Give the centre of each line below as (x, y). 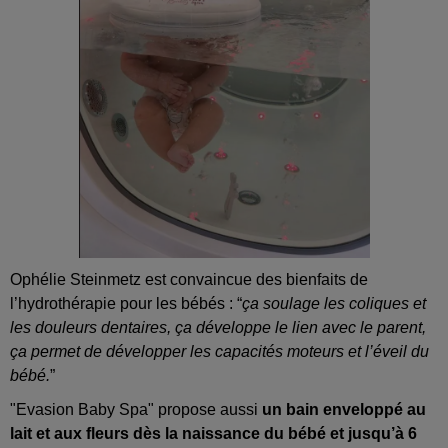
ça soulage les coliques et (334, 304)
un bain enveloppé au (344, 410)
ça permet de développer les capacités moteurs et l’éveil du (219, 352)
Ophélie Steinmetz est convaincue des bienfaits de (189, 280)
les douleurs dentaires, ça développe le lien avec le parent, (218, 328)
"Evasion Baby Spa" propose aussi (136, 410)
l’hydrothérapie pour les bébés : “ (126, 304)
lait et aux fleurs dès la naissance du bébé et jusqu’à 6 (213, 434)
